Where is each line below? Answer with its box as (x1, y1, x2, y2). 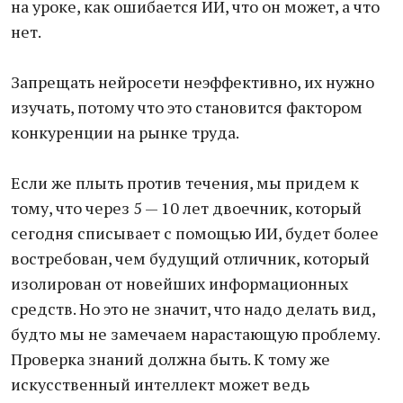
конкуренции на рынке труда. (11, 121, 239, 143)
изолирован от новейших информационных (11, 273, 348, 294)
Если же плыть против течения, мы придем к (11, 172, 359, 193)
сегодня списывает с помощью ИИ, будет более (11, 222, 379, 244)
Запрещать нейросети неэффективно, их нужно (11, 71, 374, 93)
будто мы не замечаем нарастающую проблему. (11, 323, 380, 345)
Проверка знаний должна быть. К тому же (11, 348, 330, 370)
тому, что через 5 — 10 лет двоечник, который (11, 197, 362, 219)
